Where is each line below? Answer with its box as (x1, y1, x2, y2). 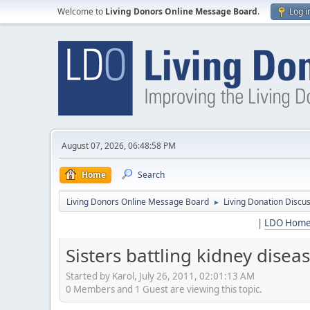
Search (138, 169, 165, 181)
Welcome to (57, 6, 105, 17)
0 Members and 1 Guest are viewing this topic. (66, 282, 262, 295)
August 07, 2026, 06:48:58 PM (62, 140, 176, 152)
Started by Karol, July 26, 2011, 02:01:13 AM (66, 269, 255, 282)
